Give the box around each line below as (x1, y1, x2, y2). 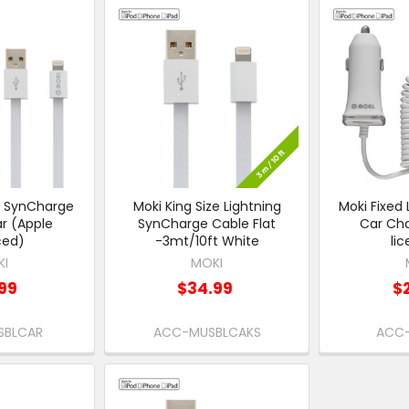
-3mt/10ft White (154, 231, 259, 250)
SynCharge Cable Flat (138, 214, 277, 233)
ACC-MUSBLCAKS (152, 323, 261, 342)
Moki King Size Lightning (132, 196, 281, 215)
